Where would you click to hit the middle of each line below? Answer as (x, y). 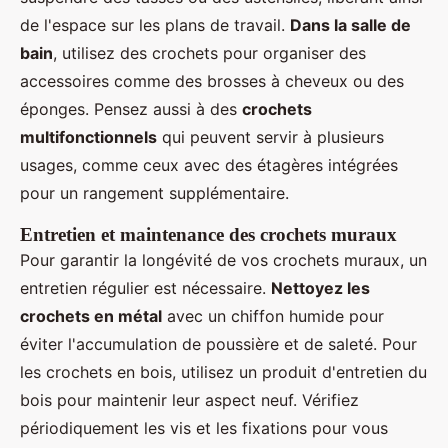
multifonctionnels (88, 137)
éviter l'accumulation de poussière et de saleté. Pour (218, 344)
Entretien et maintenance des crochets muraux (208, 235)
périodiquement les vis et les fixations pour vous (204, 428)
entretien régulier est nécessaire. (145, 288)
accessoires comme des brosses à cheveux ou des (212, 81)
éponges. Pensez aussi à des (131, 109)
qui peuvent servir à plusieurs (270, 137)
